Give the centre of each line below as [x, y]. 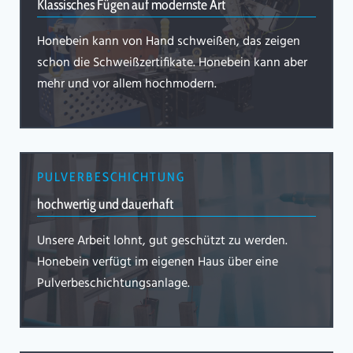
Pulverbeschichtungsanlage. [115, 284]
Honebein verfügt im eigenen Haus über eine [158, 263]
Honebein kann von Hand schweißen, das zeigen [169, 42]
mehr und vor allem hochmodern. [127, 85]
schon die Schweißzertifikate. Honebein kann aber [172, 63]
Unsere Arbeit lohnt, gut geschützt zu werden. [162, 242]
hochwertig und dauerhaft [105, 204]
